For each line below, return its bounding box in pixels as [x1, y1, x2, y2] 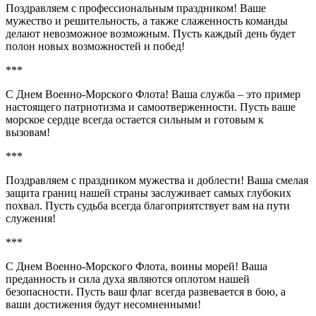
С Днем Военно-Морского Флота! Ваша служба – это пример [6, 87, 300, 100]
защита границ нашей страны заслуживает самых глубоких [6, 186, 291, 199]
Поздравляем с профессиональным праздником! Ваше [6, 1, 266, 14]
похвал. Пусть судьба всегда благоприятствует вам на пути [6, 199, 290, 212]
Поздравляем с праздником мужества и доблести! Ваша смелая [6, 174, 308, 186]
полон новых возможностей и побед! [6, 39, 185, 52]
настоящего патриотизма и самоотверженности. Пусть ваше [6, 100, 296, 113]
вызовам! [6, 126, 50, 138]
